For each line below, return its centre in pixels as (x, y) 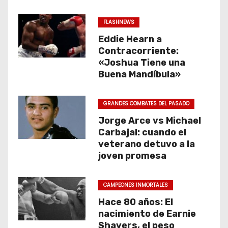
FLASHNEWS (119, 22)
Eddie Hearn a (130, 39)
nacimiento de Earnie (147, 214)
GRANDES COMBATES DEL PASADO (146, 104)
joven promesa (132, 156)
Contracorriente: (138, 51)
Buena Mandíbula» (139, 74)
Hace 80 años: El (135, 202)
